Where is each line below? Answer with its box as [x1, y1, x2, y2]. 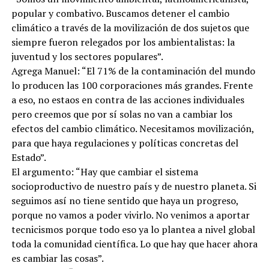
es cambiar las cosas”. [11, 251, 104, 265]
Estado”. [11, 150, 46, 164]
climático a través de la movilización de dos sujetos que [11, 20, 249, 34]
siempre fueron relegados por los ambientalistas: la [11, 35, 235, 49]
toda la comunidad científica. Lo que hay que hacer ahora [11, 237, 258, 250]
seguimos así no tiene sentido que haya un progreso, [11, 193, 238, 207]
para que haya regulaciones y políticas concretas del [11, 136, 238, 150]
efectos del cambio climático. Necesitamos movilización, [11, 121, 254, 135]
